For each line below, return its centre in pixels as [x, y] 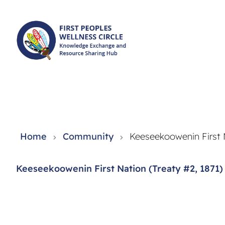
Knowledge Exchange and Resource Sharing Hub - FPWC [93, 66]
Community [88, 136]
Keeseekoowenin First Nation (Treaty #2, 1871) [120, 168]
